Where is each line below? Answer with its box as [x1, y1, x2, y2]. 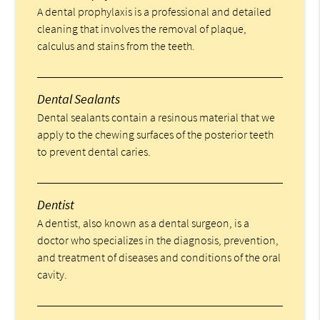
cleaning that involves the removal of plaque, [37, 21, 247, 36]
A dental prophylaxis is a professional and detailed [37, 4, 272, 19]
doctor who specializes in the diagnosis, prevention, [37, 233, 279, 248]
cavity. [37, 267, 68, 282]
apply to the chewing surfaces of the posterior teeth [37, 127, 274, 142]
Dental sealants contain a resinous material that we [37, 110, 276, 125]
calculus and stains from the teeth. [37, 39, 196, 54]
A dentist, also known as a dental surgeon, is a [37, 216, 250, 231]
